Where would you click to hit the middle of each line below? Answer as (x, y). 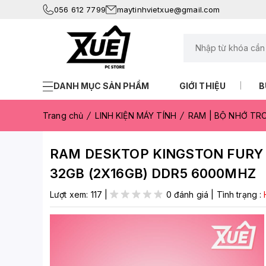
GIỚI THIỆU (202, 86)
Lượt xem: (70, 194)
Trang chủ (63, 115)
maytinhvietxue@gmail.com (168, 9)
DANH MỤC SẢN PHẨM (101, 86)
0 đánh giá (187, 194)
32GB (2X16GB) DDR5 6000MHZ (153, 173)
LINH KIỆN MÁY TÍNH (136, 115)
